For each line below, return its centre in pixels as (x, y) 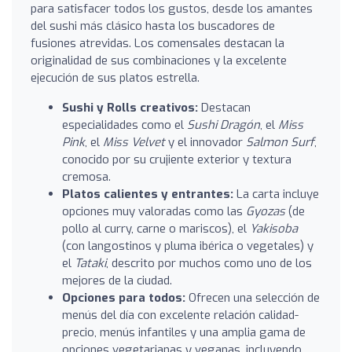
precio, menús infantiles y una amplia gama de (184, 332)
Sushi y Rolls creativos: (130, 107)
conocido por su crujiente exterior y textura (177, 159)
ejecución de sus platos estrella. (115, 77)
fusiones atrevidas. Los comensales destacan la (158, 43)
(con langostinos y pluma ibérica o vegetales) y (188, 246)
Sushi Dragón (224, 125)
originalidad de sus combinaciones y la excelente (159, 60)
